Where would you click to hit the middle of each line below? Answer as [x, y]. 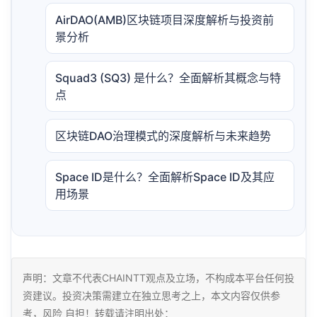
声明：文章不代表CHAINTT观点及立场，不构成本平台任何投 [158, 278]
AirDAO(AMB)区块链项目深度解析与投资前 [165, 20]
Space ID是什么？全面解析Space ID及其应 [165, 177]
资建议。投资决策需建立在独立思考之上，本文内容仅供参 [151, 296]
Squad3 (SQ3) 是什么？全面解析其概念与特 [168, 78]
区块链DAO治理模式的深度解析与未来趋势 [163, 136]
